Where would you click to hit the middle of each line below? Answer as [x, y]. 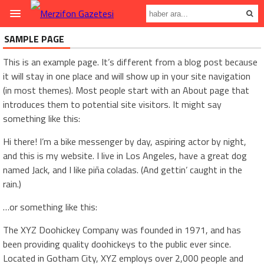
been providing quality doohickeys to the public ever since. [117, 244]
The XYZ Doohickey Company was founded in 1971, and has [122, 230]
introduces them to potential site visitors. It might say [112, 104]
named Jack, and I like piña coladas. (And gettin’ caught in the [123, 170]
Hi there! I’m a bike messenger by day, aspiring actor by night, [125, 141]
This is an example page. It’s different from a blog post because [130, 62]
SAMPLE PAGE [34, 39]
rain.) [12, 184]
